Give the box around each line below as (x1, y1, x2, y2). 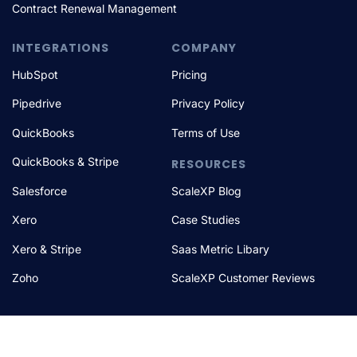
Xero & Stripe (12, 241, 81, 256)
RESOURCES (171, 155, 247, 172)
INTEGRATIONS (12, 39, 109, 56)
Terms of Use (171, 125, 241, 139)
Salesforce (12, 183, 67, 198)
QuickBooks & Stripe (12, 155, 119, 169)
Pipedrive (12, 96, 61, 111)
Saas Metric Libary (171, 241, 270, 256)
